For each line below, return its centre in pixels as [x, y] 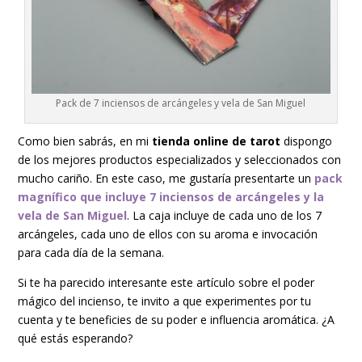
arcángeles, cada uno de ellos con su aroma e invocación [168, 234]
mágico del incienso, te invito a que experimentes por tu [165, 301]
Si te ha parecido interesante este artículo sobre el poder [166, 282]
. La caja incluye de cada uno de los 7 [225, 215]
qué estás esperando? [76, 338]
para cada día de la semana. [91, 252]
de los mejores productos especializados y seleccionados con [180, 159]
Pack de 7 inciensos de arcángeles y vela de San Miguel [181, 103]
